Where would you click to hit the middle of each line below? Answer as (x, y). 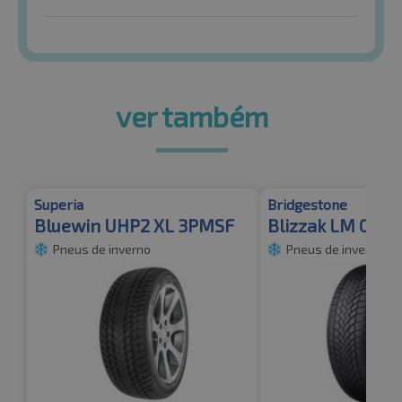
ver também (192, 116)
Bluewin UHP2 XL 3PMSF (134, 226)
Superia (59, 205)
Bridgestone (307, 205)
